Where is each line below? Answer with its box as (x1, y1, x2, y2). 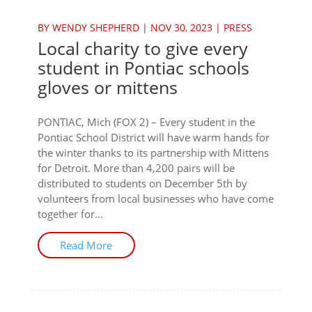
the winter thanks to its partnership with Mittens (37, 146, 269, 159)
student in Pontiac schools (37, 56, 249, 79)
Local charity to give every (37, 36, 248, 60)
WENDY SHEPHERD (52, 21, 139, 34)
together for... (37, 207, 103, 221)
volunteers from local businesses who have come (37, 192, 274, 205)
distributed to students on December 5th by (37, 176, 247, 190)
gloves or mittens (37, 75, 178, 99)
